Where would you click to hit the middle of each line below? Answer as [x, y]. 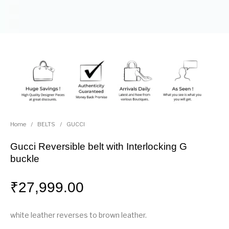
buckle [25, 159]
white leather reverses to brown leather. [79, 215]
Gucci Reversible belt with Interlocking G [99, 147]
